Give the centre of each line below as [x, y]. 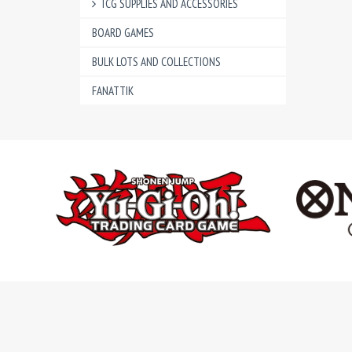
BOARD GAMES [123, 33]
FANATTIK [113, 91]
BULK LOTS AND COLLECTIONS [156, 62]
